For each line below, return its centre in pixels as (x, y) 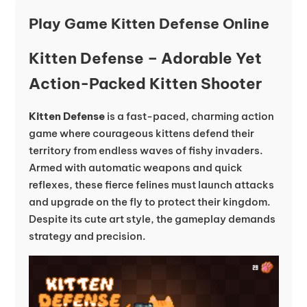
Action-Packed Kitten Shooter (145, 84)
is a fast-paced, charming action (189, 116)
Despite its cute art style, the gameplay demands (152, 219)
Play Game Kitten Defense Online (149, 24)
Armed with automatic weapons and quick (135, 168)
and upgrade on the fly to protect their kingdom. (149, 202)
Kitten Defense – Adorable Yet (145, 58)
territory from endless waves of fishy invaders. (146, 150)
